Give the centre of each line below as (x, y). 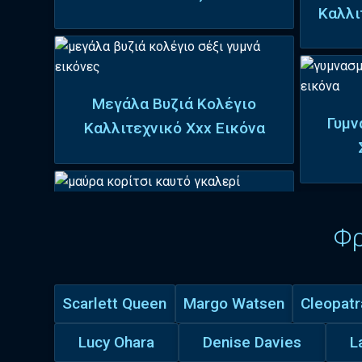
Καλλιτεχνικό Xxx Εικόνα (174, 128)
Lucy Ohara (117, 342)
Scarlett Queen (115, 303)
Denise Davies (253, 342)
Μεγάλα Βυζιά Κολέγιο (175, 104)
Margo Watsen (234, 303)
